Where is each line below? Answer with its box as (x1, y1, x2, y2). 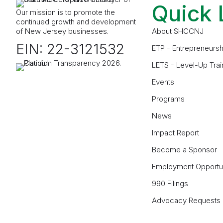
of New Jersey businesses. (16, 26, 109, 36)
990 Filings (152, 179, 189, 189)
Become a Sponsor (152, 145, 218, 155)
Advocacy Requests (152, 196, 221, 206)
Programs (152, 94, 185, 104)
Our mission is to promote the (16, 7, 115, 17)
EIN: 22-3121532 (16, 41, 124, 58)
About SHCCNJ (152, 26, 204, 36)
